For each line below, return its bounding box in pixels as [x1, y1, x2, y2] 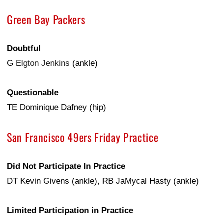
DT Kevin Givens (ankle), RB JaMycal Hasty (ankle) [7, 176, 199, 186]
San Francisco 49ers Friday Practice [7, 129, 159, 145]
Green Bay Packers [7, 11, 85, 27]
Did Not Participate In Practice [7, 162, 125, 171]
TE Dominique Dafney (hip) [7, 103, 106, 112]
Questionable [7, 88, 58, 98]
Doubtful [7, 44, 41, 54]
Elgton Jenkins [16, 58, 70, 68]
